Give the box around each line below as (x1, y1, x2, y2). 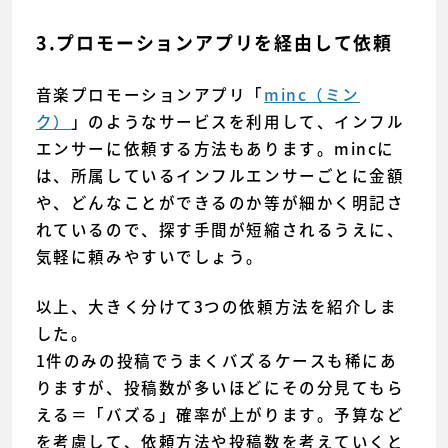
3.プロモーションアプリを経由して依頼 (35, 33, 393, 52)
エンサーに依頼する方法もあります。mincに (35, 136, 395, 160)
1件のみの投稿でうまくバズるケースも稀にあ (35, 349, 398, 373)
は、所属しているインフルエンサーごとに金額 (35, 163, 405, 187)
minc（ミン (264, 82, 360, 106)
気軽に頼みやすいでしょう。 (35, 244, 265, 268)
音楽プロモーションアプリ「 (35, 82, 265, 106)
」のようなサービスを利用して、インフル (70, 109, 405, 133)
